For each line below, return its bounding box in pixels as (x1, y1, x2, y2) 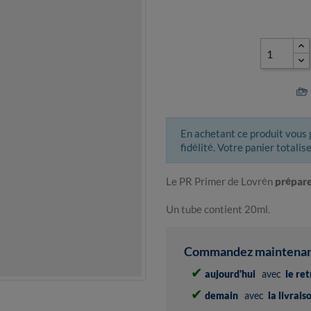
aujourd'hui (205, 268, 255, 280)
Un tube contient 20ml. (166, 203, 270, 216)
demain (205, 289, 238, 302)
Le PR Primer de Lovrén (166, 175, 275, 188)
